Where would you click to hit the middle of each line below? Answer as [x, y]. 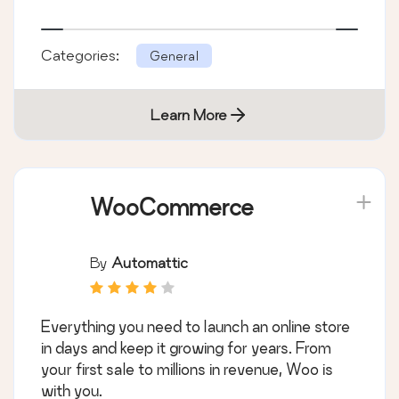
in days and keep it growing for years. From [186, 347]
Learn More [189, 114]
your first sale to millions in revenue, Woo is [187, 369]
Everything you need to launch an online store [195, 326]
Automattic [150, 262]
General [174, 55]
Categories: [82, 54]
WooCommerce [172, 207]
